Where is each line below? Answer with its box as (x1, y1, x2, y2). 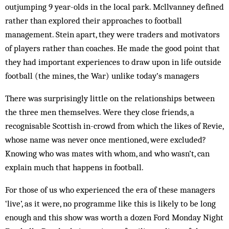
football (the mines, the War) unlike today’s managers (5, 71, 199, 81)
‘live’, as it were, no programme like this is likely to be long (5, 198, 216, 209)
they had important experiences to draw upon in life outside (5, 57, 221, 67)
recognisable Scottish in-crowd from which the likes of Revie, (5, 121, 223, 131)
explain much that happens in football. (5, 162, 144, 172)
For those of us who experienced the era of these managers (5, 185, 215, 195)
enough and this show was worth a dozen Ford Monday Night (5, 212, 223, 222)
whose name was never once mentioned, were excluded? (5, 134, 206, 145)
